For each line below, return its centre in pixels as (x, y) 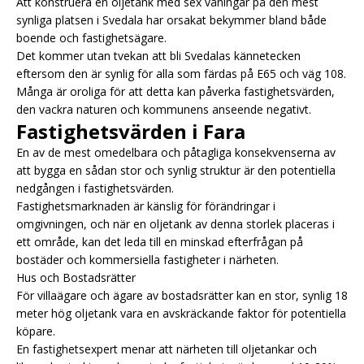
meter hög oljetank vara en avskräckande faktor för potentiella (181, 313)
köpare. (36, 331)
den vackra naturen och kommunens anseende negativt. (164, 109)
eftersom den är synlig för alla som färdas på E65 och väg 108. (181, 73)
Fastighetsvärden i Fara (131, 131)
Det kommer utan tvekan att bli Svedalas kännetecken (158, 55)
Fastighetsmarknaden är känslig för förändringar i (146, 206)
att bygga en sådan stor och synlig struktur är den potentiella (176, 170)
